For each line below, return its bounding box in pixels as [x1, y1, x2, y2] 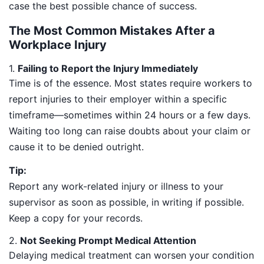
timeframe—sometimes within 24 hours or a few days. [9, 108, 250, 121]
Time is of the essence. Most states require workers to [9, 77, 252, 89]
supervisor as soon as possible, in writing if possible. [9, 196, 244, 208]
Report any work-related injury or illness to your [9, 180, 223, 192]
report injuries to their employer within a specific [9, 93, 227, 105]
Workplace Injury [9, 37, 107, 52]
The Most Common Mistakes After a [9, 23, 215, 38]
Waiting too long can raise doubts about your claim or [9, 124, 250, 137]
